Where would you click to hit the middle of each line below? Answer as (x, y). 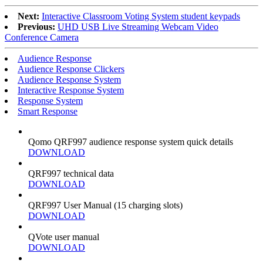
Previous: (36, 27)
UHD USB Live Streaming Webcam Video (138, 27)
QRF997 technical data (71, 174)
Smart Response (48, 112)
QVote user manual (64, 237)
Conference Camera (42, 38)
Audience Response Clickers (71, 69)
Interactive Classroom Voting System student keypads (141, 16)
